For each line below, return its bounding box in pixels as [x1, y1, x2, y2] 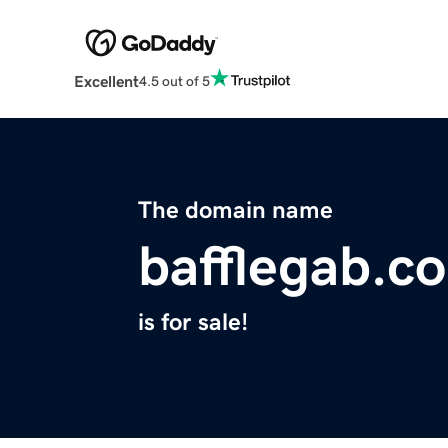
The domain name [138, 198, 333, 223]
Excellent [73, 73, 139, 90]
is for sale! [138, 310, 248, 335]
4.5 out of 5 [138, 73, 210, 88]
